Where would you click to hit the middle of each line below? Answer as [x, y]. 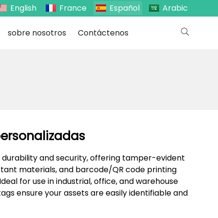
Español [125, 8]
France [73, 8]
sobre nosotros [37, 33]
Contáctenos [103, 33]
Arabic [175, 8]
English [23, 8]
